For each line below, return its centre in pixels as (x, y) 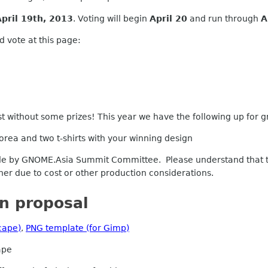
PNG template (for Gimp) (77, 228)
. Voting (90, 19)
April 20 (168, 19)
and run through (224, 19)
